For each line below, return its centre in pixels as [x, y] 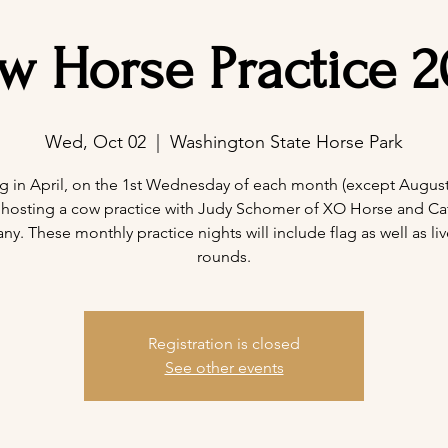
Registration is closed [224, 343]
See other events [224, 367]
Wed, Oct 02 [95, 142]
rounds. [224, 256]
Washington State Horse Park [286, 142]
